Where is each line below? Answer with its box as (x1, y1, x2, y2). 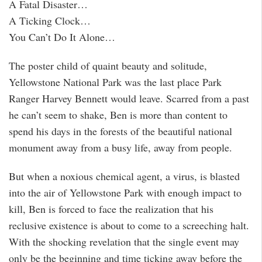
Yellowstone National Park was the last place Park (9, 75, 222, 89)
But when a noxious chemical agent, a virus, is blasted (9, 168, 240, 183)
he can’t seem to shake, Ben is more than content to (9, 108, 227, 122)
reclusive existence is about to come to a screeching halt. (9, 218, 249, 232)
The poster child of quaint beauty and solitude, (9, 58, 207, 73)
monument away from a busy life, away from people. (9, 140, 232, 155)
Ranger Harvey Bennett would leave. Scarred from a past (9, 91, 249, 106)
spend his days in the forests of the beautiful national (9, 124, 232, 139)
